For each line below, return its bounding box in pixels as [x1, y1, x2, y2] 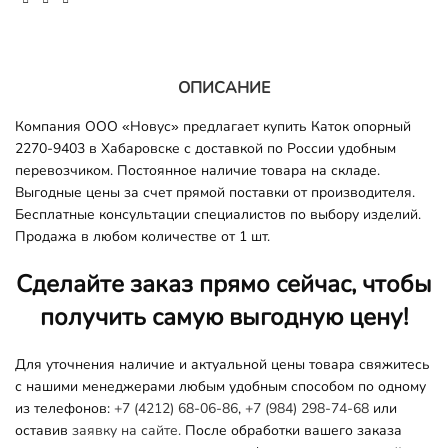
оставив [15, 420, 72, 440]
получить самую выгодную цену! [40, 300, 408, 333]
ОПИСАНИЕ [178, 76, 270, 99]
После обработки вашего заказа [181, 420, 402, 440]
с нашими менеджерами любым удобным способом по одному [15, 376, 426, 396]
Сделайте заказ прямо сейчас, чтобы [16, 267, 432, 300]
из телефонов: [15, 398, 114, 418]
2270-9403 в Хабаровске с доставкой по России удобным [15, 138, 396, 158]
